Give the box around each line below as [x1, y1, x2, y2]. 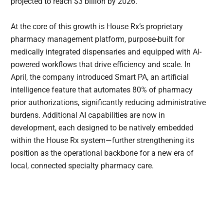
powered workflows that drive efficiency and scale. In [11, 60, 191, 70]
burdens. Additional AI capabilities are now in [11, 110, 165, 120]
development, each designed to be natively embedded [11, 123, 194, 133]
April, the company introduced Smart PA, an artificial [11, 73, 189, 82]
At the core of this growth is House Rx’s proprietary [11, 22, 183, 32]
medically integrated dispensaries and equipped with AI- [11, 47, 202, 57]
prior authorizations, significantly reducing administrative [11, 98, 206, 108]
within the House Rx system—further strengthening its [11, 136, 195, 145]
